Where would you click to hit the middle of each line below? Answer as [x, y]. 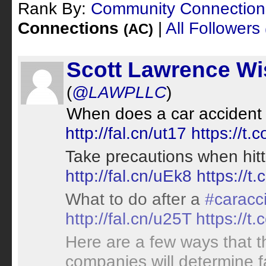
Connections [71, 28]
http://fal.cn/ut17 [126, 133]
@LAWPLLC [119, 92]
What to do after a [135, 199]
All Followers [215, 28]
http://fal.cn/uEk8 [129, 176]
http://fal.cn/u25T [128, 218]
